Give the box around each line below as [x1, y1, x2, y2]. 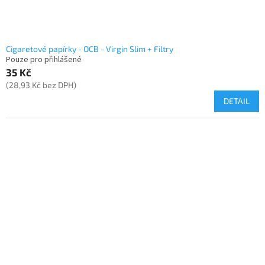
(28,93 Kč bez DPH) [6, 80, 76, 91]
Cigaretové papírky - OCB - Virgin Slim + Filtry [6, 44, 173, 54]
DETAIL [224, 96, 250, 106]
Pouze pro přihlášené [6, 54, 82, 66]
